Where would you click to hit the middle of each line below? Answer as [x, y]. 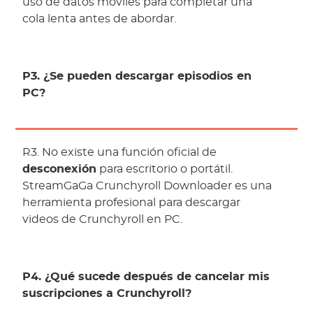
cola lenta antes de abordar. [100, 19]
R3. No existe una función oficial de [120, 153]
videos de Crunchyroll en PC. [103, 220]
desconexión [60, 169]
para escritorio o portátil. [165, 169]
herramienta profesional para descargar [132, 203]
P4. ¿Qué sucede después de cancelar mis [146, 277]
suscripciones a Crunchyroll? [107, 294]
